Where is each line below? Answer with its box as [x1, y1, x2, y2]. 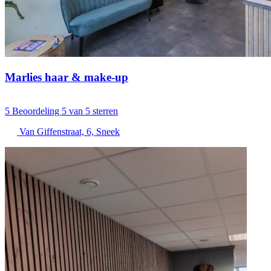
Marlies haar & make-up [5, 70, 128, 83]
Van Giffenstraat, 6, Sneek [19, 126, 120, 137]
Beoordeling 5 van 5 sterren [12, 106, 118, 117]
